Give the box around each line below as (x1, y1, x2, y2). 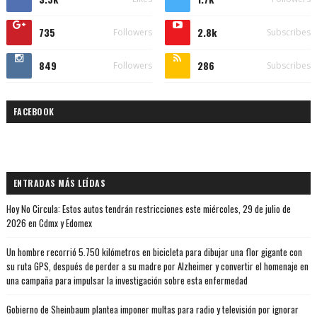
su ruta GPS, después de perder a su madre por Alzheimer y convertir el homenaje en (6, 259, 309, 274)
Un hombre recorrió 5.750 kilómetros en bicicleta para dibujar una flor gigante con (6, 245, 302, 260)
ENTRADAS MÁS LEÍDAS (13, 177, 106, 190)
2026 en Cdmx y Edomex (6, 216, 92, 231)
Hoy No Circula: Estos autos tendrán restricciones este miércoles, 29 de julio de (6, 202, 291, 217)
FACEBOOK (13, 105, 54, 118)
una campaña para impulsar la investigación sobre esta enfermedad (6, 273, 248, 288)
